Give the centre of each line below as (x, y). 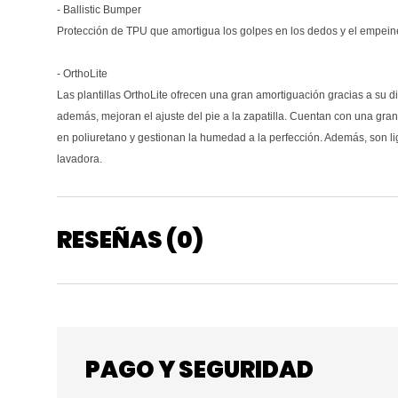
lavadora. (80, 159)
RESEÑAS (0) (130, 239)
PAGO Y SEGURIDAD (199, 369)
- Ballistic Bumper (99, 9)
